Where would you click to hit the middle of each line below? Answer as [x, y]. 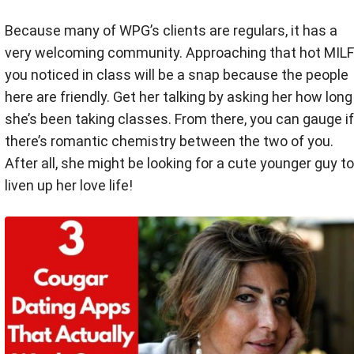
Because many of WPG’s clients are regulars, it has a [171, 31]
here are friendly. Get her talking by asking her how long [179, 97]
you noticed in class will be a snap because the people [177, 75]
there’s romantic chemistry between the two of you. [169, 141]
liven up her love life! [69, 186]
